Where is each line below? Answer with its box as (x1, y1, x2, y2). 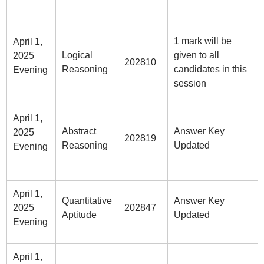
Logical (61, 50, 93, 60)
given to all (173, 50, 219, 60)
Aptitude (61, 210, 97, 220)
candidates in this (173, 64, 247, 74)
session (173, 78, 206, 88)
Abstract (61, 126, 96, 136)
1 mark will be (173, 36, 232, 46)
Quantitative (61, 196, 112, 206)
